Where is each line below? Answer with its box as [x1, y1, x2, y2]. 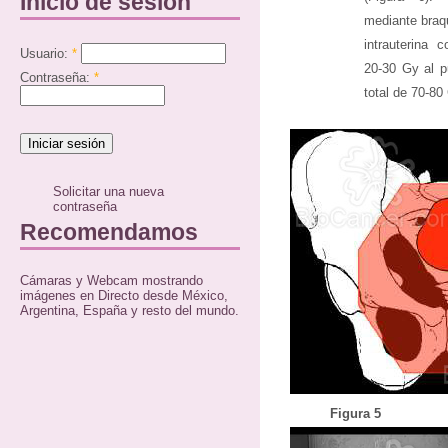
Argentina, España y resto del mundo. [20, 302, 239, 318]
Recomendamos [20, 218, 198, 245]
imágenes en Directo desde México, [20, 287, 228, 303]
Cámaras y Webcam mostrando [20, 272, 203, 288]
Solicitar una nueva [53, 184, 165, 200]
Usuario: [20, 45, 72, 61]
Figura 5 [330, 406, 381, 421]
